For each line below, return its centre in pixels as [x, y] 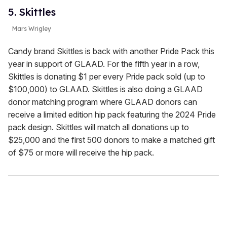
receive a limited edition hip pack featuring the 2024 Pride [112, 115]
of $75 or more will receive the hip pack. [81, 153]
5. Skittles [32, 12]
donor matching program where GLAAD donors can [103, 102]
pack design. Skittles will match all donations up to [99, 127]
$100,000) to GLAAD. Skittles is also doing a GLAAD [105, 89]
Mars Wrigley [32, 29]
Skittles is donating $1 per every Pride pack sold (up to [107, 77]
